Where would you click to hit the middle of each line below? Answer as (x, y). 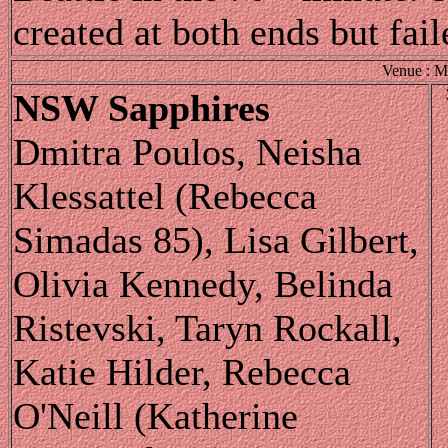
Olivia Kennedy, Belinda (203, 283)
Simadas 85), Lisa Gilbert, (216, 239)
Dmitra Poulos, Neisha (187, 151)
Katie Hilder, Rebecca (182, 371)
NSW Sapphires (141, 107)
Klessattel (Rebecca (165, 195)
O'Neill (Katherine (155, 415)
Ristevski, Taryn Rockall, (207, 327)
